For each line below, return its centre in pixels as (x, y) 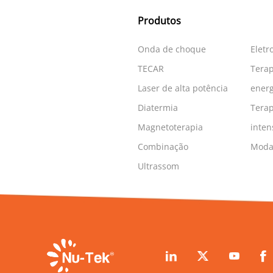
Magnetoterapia (170, 127)
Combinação (163, 147)
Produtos (159, 21)
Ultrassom (158, 166)
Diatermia (158, 108)
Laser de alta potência (183, 88)
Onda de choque (172, 49)
